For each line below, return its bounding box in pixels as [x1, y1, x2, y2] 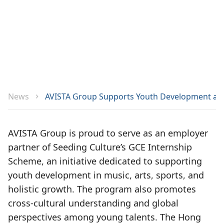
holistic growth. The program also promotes [8, 183, 196, 195]
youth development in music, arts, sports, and [8, 169, 204, 181]
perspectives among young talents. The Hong [8, 211, 201, 223]
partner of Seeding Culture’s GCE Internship [8, 141, 192, 153]
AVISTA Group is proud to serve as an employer [8, 127, 208, 139]
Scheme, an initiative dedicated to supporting [8, 155, 202, 167]
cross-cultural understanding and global [8, 197, 178, 209]
